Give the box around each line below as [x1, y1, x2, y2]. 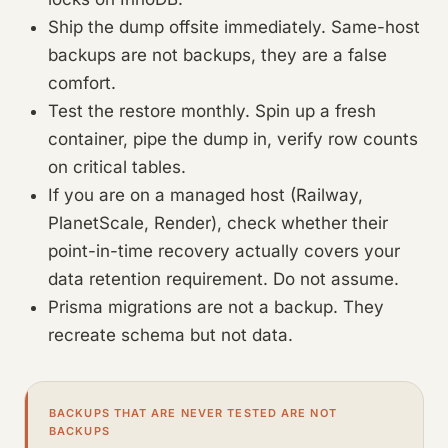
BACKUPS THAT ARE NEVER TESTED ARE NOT [49, 406, 337, 421]
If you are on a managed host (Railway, [48, 185, 363, 206]
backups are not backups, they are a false [48, 45, 387, 66]
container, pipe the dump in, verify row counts [48, 129, 418, 150]
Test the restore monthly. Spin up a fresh [48, 101, 376, 122]
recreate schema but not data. [48, 325, 293, 346]
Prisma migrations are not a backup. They [48, 297, 384, 318]
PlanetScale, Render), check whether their [48, 213, 388, 234]
